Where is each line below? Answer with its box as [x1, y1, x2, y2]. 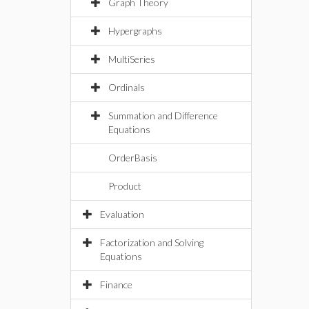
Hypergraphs [108, 25, 162, 37]
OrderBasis [108, 152, 157, 163]
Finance [100, 279, 132, 290]
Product [108, 180, 141, 192]
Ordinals [108, 81, 145, 93]
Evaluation [100, 208, 144, 220]
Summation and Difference [108, 110, 218, 121]
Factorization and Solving [100, 237, 203, 248]
